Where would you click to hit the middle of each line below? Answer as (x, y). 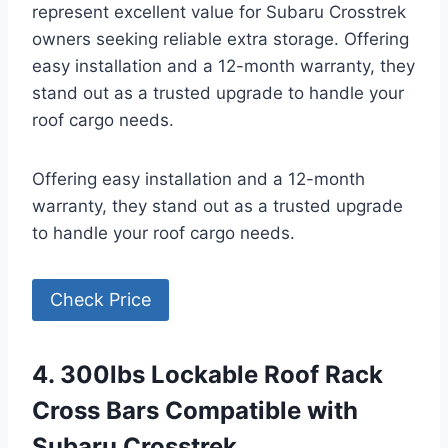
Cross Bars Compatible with (195, 411)
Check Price (100, 300)
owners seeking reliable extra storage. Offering (220, 38)
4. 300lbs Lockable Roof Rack (207, 375)
